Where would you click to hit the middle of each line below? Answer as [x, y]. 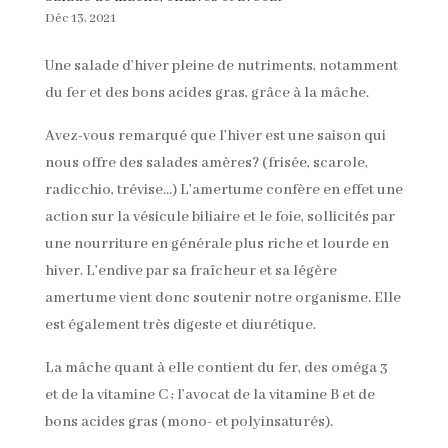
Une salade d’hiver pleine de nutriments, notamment [221, 66]
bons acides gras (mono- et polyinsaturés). [188, 422]
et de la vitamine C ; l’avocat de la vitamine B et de [209, 395]
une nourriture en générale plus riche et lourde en [216, 244]
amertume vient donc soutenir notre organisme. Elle [222, 298]
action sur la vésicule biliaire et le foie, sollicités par [219, 217]
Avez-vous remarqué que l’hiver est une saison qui [215, 136]
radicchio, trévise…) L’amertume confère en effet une [223, 190]
